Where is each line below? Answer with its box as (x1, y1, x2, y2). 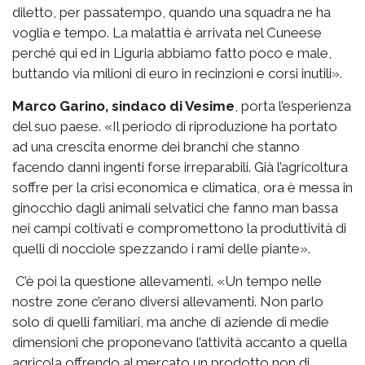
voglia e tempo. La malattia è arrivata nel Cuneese (12, 24, 322, 42)
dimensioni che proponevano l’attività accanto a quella (12, 334, 347, 351)
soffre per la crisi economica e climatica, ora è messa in (12, 179, 353, 196)
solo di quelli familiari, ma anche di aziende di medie (12, 314, 329, 331)
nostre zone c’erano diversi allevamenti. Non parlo (12, 293, 323, 310)
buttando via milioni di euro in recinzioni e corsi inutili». (12, 65, 342, 82)
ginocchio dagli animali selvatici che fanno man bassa (12, 200, 338, 217)
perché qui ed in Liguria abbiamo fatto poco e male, (12, 45, 332, 62)
